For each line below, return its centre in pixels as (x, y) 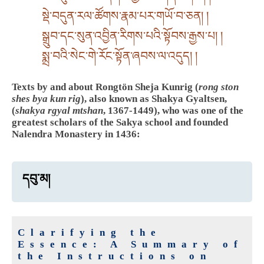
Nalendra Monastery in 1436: (76, 134)
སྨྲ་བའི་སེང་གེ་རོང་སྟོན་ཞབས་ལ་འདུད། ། (119, 56)
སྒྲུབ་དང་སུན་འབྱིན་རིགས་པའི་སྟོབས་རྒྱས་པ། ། (132, 36)
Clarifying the (90, 233)
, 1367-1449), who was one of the (173, 111)
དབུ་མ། (37, 179)
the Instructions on (115, 256)
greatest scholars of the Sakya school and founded (120, 123)
